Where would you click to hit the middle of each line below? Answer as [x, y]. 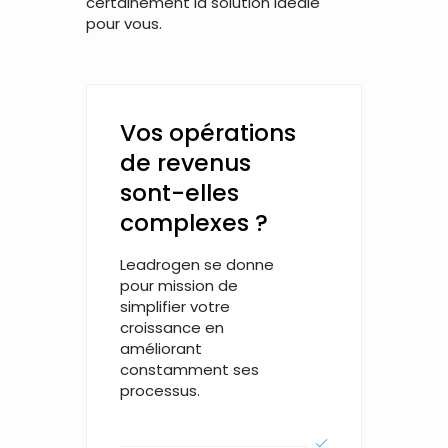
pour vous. [124, 24]
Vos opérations [207, 132]
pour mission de [178, 286]
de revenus [185, 162]
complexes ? [193, 222]
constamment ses [189, 370]
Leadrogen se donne [196, 265]
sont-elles [179, 192]
